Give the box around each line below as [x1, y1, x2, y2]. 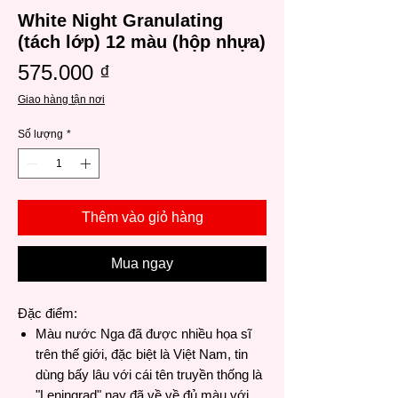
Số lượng [18, 128, 63, 141]
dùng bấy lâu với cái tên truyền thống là [36, 367, 262, 383]
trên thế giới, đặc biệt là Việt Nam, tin [36, 346, 248, 362]
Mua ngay [111, 256, 173, 272]
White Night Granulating [18, 11, 223, 31]
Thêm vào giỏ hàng [81, 210, 203, 226]
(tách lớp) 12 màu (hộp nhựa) [18, 32, 266, 52]
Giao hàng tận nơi [18, 93, 105, 107]
